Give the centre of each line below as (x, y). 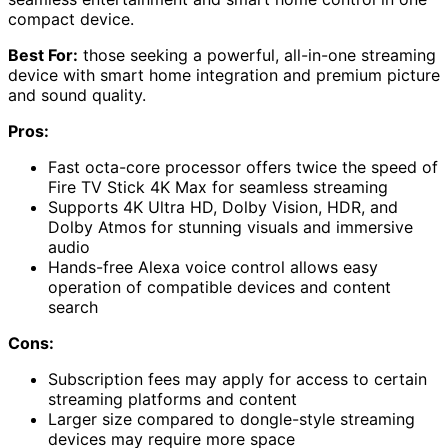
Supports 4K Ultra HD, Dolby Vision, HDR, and (223, 207)
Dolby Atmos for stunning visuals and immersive (230, 227)
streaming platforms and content (172, 399)
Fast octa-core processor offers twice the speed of (243, 167)
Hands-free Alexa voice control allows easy (213, 267)
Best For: (43, 55)
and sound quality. (77, 95)
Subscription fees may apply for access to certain (237, 379)
